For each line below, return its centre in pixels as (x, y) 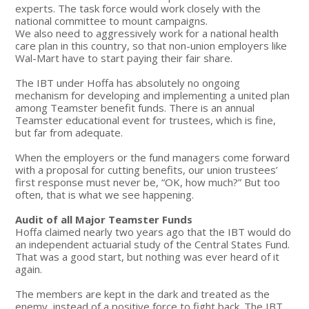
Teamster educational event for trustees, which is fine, (146, 120)
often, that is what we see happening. (105, 194)
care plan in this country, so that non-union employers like (151, 45)
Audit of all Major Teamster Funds (104, 219)
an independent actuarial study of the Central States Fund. (153, 244)
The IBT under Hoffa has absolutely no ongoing (128, 82)
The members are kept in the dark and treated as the (143, 293)
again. (29, 269)
